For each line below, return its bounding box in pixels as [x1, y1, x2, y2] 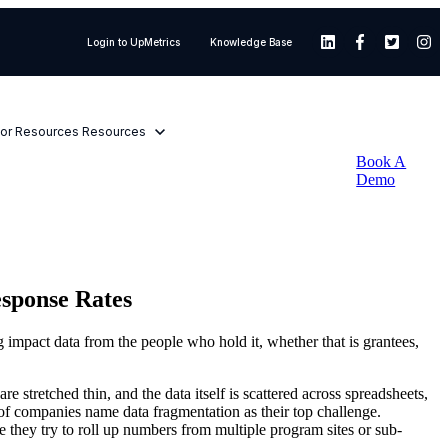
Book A [356, 153, 407, 170]
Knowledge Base [210, 36, 293, 48]
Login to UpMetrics [86, 36, 180, 48]
